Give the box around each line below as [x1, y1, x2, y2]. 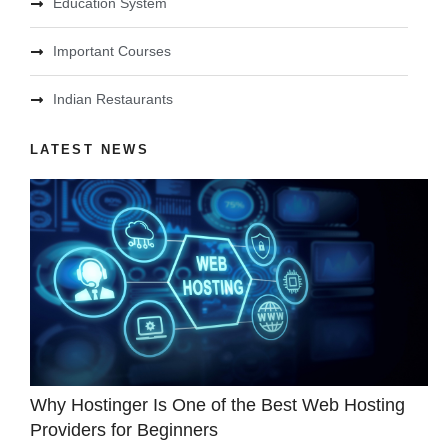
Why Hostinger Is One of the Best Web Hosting [30, 394, 405, 415]
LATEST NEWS [30, 142, 149, 158]
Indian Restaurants [52, 91, 173, 108]
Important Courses [52, 43, 171, 60]
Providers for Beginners [30, 419, 218, 440]
